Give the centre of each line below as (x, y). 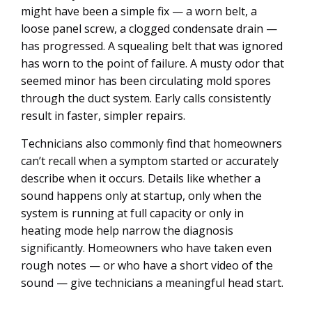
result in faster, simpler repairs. (103, 116)
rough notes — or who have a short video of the (147, 265)
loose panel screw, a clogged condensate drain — (149, 29)
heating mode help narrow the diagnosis (127, 231)
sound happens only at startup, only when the (141, 196)
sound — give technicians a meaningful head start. (152, 283)
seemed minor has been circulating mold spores (146, 81)
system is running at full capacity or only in (132, 213)
